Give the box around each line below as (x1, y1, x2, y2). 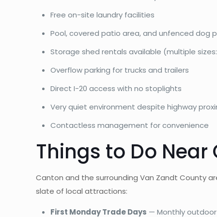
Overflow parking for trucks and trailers (50, 64, 189, 75)
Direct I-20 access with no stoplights (50, 83, 182, 93)
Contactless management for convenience (50, 120, 209, 130)
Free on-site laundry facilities (50, 9, 155, 20)
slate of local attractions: (36, 186, 128, 196)
